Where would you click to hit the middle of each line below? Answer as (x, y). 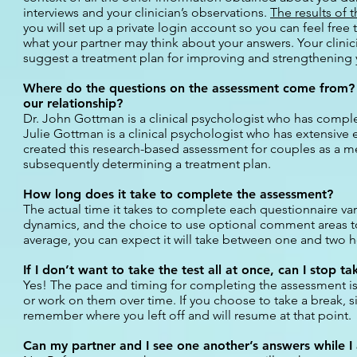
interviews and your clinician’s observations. (147, 12)
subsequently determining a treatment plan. (147, 164)
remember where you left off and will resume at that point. (187, 315)
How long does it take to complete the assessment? (178, 194)
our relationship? (73, 103)
